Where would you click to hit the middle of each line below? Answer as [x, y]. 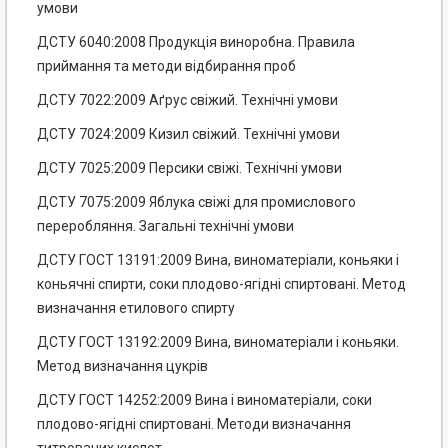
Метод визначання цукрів [122, 366]
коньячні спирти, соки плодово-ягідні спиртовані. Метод [221, 284]
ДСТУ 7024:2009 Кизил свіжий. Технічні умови [188, 134]
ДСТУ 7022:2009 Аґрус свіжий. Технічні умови [187, 100]
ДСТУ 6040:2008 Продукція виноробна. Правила [196, 42]
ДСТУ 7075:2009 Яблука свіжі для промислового [196, 202]
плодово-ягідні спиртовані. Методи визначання [194, 424]
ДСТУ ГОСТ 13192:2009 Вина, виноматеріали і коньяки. [218, 342]
